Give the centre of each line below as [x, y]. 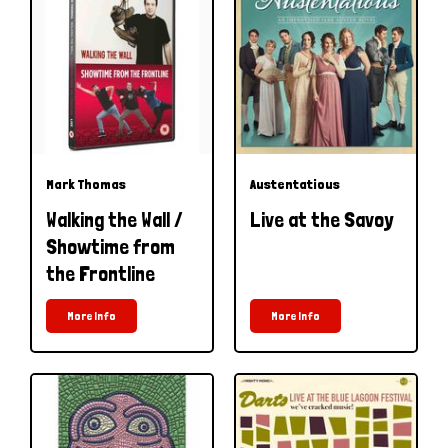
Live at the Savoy [321, 219]
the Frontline [100, 273]
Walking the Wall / [114, 219]
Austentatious [295, 183]
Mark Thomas [86, 183]
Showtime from [110, 246]
